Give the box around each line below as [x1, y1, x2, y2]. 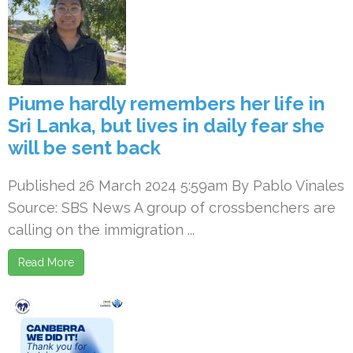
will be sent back [8, 136, 161, 159]
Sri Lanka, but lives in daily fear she [8, 114, 325, 137]
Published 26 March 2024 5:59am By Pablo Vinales [8, 177, 344, 194]
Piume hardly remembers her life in [8, 92, 325, 115]
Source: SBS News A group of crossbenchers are [8, 199, 336, 216]
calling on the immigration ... [8, 221, 195, 238]
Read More [18, 256, 74, 269]
